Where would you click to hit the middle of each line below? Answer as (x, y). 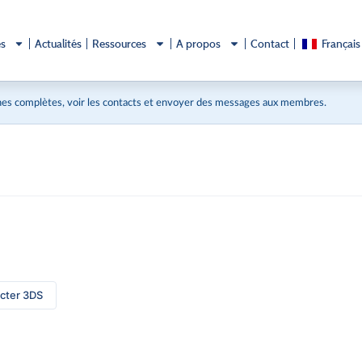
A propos (199, 43)
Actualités (59, 43)
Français (341, 43)
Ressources (120, 43)
